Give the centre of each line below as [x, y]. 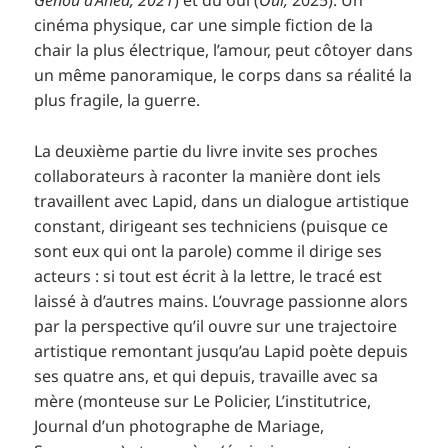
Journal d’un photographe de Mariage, [179, 425]
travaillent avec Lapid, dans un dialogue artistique [222, 200]
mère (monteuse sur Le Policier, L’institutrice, [203, 400]
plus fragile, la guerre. [117, 100]
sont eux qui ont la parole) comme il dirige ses [208, 250]
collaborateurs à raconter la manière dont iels [208, 175]
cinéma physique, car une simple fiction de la [204, 25]
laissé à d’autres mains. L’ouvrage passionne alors [221, 300]
